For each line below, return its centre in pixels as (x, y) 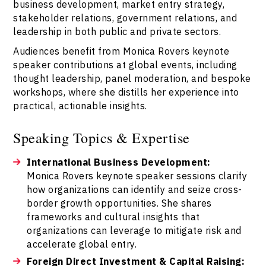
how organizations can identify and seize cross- (134, 189)
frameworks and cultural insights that (113, 217)
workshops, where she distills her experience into (126, 92)
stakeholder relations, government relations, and (125, 18)
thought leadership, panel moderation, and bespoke (132, 78)
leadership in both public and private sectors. (117, 31)
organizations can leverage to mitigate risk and (134, 230)
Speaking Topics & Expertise (102, 138)
